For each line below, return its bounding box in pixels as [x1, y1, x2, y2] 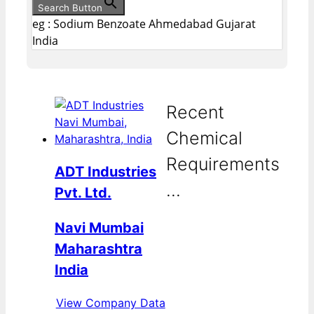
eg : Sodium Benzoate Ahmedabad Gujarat [32, 15, 256, 32]
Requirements [166, 153, 280, 175]
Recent [166, 102, 225, 123]
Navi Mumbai [55, 219, 144, 236]
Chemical [166, 128, 243, 149]
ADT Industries [55, 163, 156, 180]
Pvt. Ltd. [55, 184, 111, 201]
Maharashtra [55, 240, 142, 257]
